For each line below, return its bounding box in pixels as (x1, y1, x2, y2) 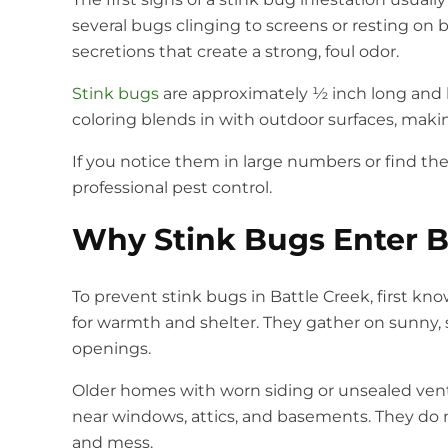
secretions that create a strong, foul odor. (72, 42, 399, 62)
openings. (72, 339, 151, 359)
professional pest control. (72, 178, 272, 198)
